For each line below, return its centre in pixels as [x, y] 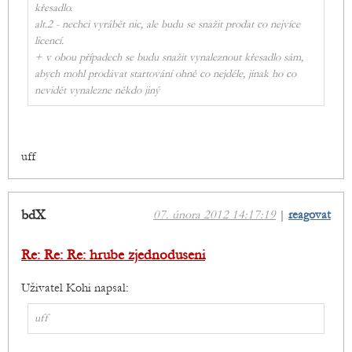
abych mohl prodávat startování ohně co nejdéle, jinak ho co [165, 74]
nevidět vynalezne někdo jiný [97, 91]
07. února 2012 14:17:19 [214, 215]
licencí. [49, 41]
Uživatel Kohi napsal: [75, 288]
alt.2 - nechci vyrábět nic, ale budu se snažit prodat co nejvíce [167, 25]
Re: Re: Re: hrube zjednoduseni [113, 255]
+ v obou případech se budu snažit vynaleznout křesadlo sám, [169, 58]
